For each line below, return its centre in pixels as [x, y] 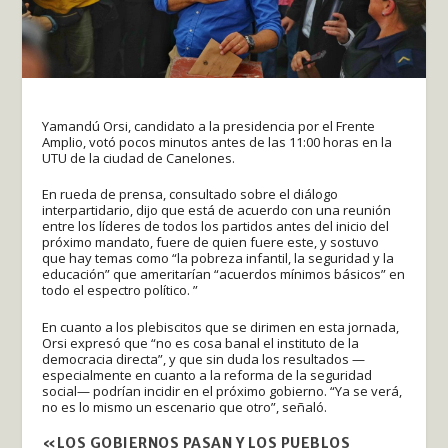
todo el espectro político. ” [120, 290]
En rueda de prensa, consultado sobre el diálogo [190, 194]
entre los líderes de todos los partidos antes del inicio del [216, 226]
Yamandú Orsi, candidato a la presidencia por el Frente [209, 125]
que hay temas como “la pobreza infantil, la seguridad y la [218, 258]
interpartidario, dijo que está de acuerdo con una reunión [217, 210]
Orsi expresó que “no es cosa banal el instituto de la [201, 343]
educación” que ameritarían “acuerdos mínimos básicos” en [224, 274]
